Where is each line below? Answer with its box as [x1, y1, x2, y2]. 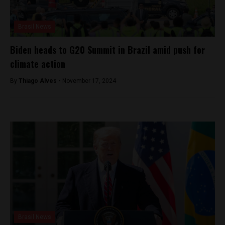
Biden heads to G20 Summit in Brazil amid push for [10, 43, 205, 56]
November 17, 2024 [62, 77, 116, 84]
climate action [10, 57, 65, 70]
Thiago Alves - [19, 77, 62, 84]
